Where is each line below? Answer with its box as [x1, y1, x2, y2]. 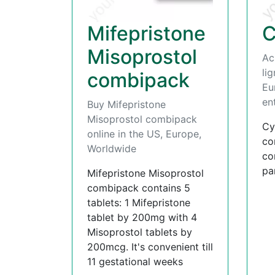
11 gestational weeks [87, 255, 183, 268]
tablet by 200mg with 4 [87, 211, 197, 223]
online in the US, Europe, [87, 127, 201, 140]
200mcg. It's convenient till [87, 240, 213, 253]
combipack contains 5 [87, 181, 190, 194]
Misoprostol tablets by [87, 225, 192, 238]
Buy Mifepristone [87, 98, 166, 110]
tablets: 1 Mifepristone [87, 196, 190, 209]
